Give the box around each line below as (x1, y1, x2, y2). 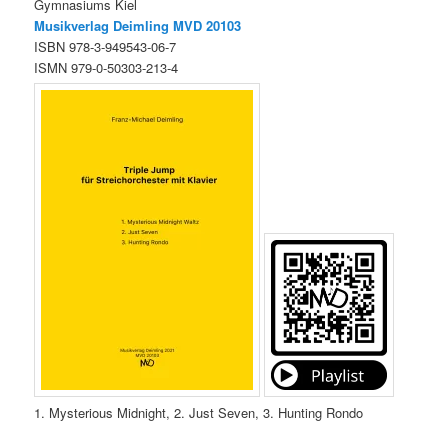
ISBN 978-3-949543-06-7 (34, 37, 177, 57)
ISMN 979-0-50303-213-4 (34, 58, 179, 78)
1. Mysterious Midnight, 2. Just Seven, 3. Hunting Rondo (34, 403, 364, 423)
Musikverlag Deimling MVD (34, 16, 203, 36)
